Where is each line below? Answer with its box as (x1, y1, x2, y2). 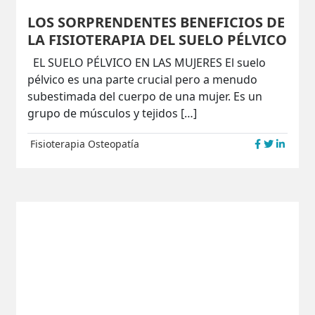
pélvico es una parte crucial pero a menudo (27, 71, 258, 87)
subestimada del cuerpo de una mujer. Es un (27, 88, 263, 104)
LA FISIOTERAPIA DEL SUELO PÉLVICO (27, 30, 288, 49)
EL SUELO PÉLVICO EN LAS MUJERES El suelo (27, 54, 266, 70)
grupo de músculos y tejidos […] (27, 105, 198, 121)
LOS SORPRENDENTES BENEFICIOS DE (27, 12, 285, 32)
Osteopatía (88, 136, 140, 150)
